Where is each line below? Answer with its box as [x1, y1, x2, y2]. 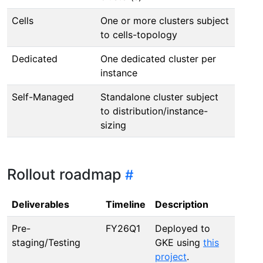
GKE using [155, 236, 203, 248]
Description [155, 198, 208, 210]
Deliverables [12, 198, 69, 210]
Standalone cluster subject [100, 90, 218, 103]
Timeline [106, 198, 146, 210]
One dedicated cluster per [100, 52, 216, 65]
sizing [100, 119, 126, 131]
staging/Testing [12, 236, 80, 248]
